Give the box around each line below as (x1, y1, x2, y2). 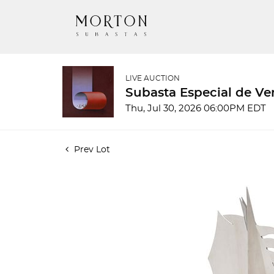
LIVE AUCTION (125, 75, 180, 82)
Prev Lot (72, 146, 110, 154)
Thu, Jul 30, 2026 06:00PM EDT (125, 104, 266, 113)
